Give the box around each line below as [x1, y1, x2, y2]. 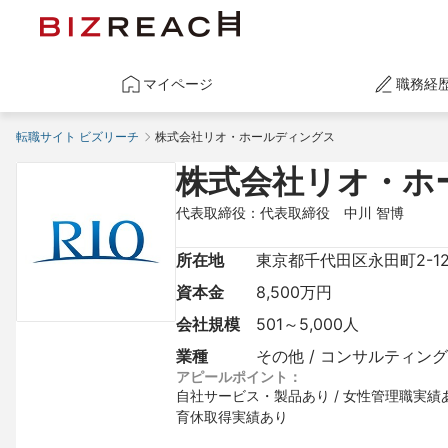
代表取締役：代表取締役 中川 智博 [176, 204, 404, 221]
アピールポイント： [176, 368, 302, 385]
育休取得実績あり [176, 408, 288, 425]
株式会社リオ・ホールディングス [155, 129, 335, 144]
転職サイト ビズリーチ [16, 129, 139, 144]
